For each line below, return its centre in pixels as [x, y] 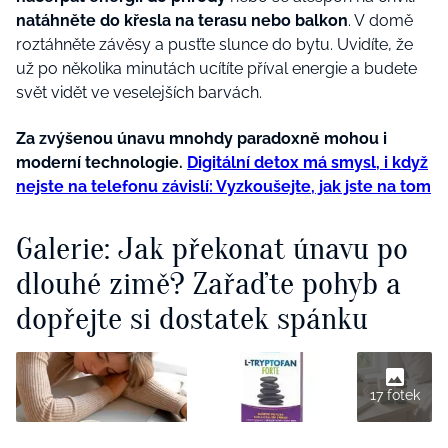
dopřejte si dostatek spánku [192, 318]
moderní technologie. [101, 162]
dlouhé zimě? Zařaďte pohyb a [208, 283]
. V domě [380, 21]
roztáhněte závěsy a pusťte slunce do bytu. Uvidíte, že [214, 45]
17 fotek [394, 395]
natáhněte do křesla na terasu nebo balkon [182, 21]
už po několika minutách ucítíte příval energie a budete [216, 69]
